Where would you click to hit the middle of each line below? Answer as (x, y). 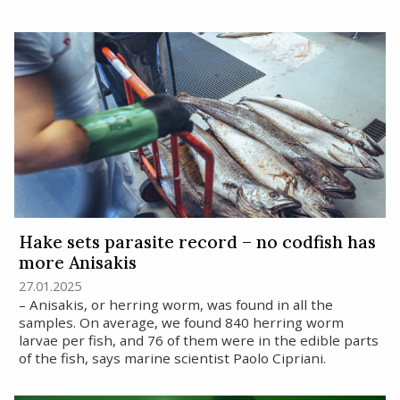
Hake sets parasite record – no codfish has (197, 242)
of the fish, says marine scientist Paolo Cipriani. (172, 358)
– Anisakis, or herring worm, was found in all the (175, 304)
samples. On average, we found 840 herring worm (181, 322)
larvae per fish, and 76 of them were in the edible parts (198, 340)
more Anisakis (77, 263)
